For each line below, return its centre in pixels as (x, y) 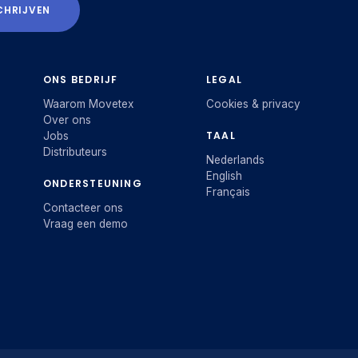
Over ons (67, 120)
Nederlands (235, 160)
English (224, 176)
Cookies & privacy (253, 104)
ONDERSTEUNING (93, 184)
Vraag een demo (86, 224)
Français (228, 192)
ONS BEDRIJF (81, 80)
